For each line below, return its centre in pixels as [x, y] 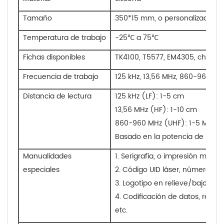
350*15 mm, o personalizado [164, 18]
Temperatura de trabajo [64, 37]
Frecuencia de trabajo [61, 76]
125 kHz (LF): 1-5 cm [149, 96]
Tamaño [37, 18]
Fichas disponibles [54, 57]
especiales [41, 169]
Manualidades [47, 156]
